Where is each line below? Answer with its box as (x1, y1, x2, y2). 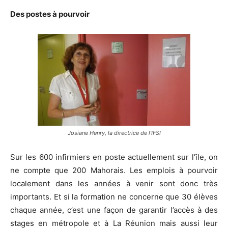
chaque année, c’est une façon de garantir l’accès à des (10, 205, 218, 215)
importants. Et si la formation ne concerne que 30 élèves (10, 191, 218, 202)
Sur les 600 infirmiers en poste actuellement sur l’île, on (10, 152, 218, 162)
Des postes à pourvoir (10, 9, 90, 19)
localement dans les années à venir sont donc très (10, 178, 218, 188)
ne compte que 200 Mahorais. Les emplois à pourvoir (10, 165, 218, 175)
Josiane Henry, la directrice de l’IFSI (67, 129, 161, 136)
